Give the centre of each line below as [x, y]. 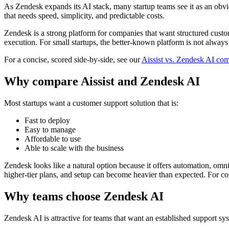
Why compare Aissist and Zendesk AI [102, 82]
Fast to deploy [47, 120]
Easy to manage [50, 129]
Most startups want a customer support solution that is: [91, 103]
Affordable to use [53, 139]
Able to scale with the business [74, 148]
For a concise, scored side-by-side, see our [73, 60]
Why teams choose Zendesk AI [84, 196]
